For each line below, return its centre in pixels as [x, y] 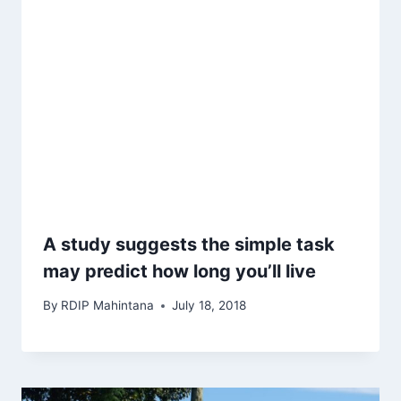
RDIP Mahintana [108, 306]
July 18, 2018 [209, 306]
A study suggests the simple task [189, 244]
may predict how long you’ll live [179, 271]
